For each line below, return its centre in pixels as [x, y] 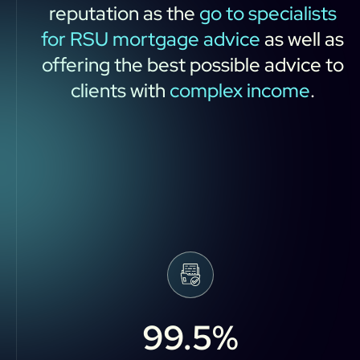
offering [76, 65]
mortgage [156, 39]
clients [98, 90]
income [278, 90]
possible [225, 65]
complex [206, 90]
